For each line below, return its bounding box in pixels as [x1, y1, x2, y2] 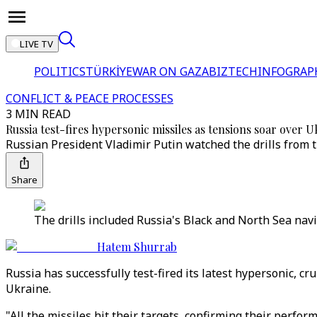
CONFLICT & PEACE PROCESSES [6, 91, 173, 106]
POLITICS [34, 64, 86, 79]
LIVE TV [20, 38, 53, 50]
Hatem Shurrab [97, 239, 177, 254]
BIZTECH [209, 64, 258, 79]
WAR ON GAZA [132, 64, 209, 79]
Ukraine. [6, 281, 51, 296]
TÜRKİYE [86, 64, 132, 79]
